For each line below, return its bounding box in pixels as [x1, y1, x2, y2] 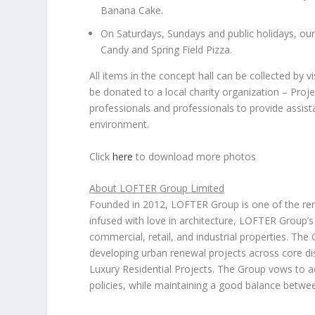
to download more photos [133, 149, 257, 163]
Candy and [101, 43, 152, 57]
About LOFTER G [89, 181, 167, 195]
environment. [89, 117, 150, 131]
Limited [191, 181, 225, 195]
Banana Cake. [101, 4, 164, 18]
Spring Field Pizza [151, 43, 231, 57]
